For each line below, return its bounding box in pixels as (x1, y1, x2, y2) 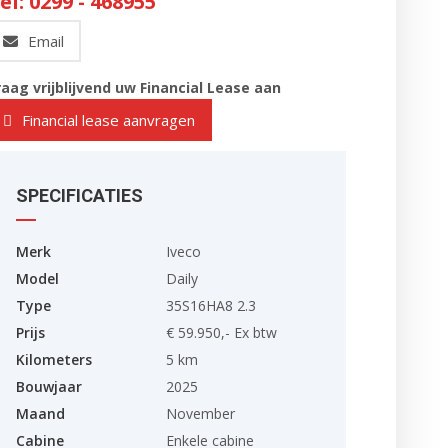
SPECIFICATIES (16, 185, 143, 206)
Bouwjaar (16, 377, 82, 396)
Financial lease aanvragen (22, 110, 195, 130)
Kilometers (16, 350, 92, 369)
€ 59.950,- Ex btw (166, 323, 277, 342)
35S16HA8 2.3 (166, 296, 256, 315)
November (166, 404, 235, 423)
